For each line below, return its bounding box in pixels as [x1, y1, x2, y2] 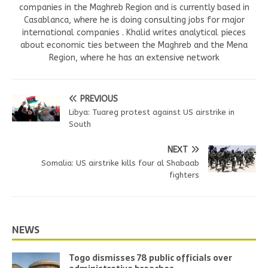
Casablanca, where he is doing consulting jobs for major [23, 15, 245, 26]
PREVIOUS [80, 94, 118, 105]
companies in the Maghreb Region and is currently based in [19, 2, 249, 13]
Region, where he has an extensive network [48, 53, 220, 63]
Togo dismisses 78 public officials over [69, 251, 232, 265]
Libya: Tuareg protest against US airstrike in [69, 108, 234, 117]
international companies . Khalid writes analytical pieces [22, 28, 246, 38]
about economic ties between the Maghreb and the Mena [20, 40, 248, 51]
